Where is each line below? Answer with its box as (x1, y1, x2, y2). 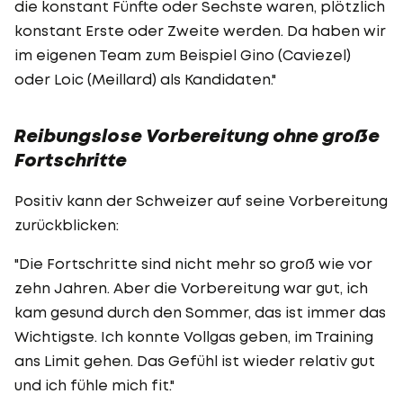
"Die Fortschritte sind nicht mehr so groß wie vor (14, 254, 372, 273)
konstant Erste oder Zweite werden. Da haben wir (14, 21, 386, 40)
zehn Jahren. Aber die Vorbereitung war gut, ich (14, 278, 368, 297)
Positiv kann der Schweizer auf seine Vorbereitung (14, 191, 388, 210)
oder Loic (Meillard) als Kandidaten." (14, 69, 276, 88)
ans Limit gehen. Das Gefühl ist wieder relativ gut (14, 351, 375, 370)
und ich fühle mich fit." (14, 375, 175, 394)
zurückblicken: (14, 215, 119, 234)
